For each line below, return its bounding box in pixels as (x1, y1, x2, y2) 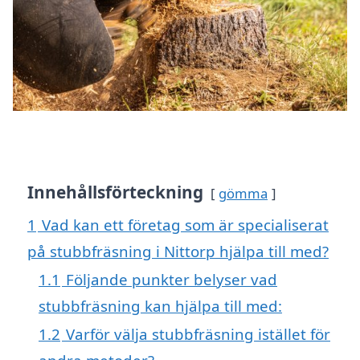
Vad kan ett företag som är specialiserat (42, 214, 329, 235)
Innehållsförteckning (27, 180, 203, 203)
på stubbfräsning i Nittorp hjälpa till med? (27, 240, 329, 261)
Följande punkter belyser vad (66, 268, 277, 289)
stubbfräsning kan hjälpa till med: (39, 295, 282, 316)
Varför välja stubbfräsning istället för (66, 323, 330, 344)
